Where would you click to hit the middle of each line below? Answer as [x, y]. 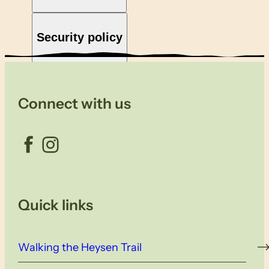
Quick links [56, 205]
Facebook [23, 144]
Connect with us [75, 103]
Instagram [49, 144]
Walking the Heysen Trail [80, 247]
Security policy [79, 38]
